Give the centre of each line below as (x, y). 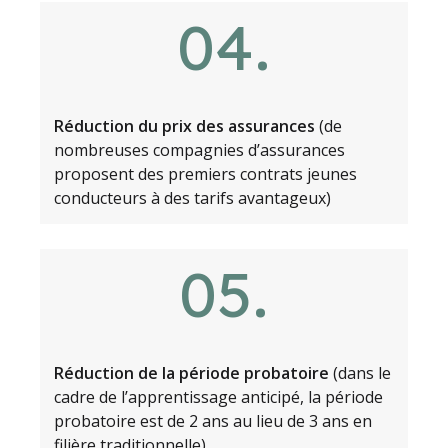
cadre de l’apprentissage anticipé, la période (218, 397)
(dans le (361, 373)
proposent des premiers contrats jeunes (205, 174)
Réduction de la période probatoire (193, 373)
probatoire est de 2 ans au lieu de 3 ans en (212, 421)
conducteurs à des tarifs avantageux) (192, 198)
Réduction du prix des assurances (184, 126)
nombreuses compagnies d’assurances (199, 150)
